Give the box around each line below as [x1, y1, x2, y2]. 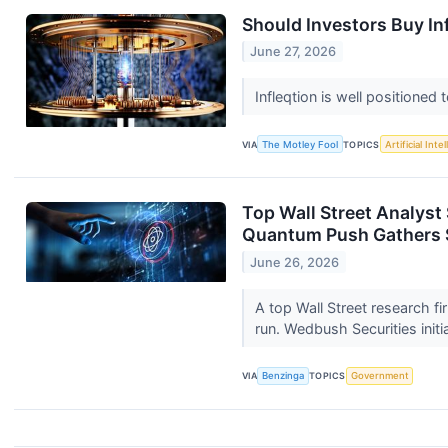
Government [350, 370, 409, 382]
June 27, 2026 [250, 44, 337, 60]
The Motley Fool [262, 138, 339, 150]
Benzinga [262, 370, 305, 382]
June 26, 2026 [250, 254, 340, 270]
